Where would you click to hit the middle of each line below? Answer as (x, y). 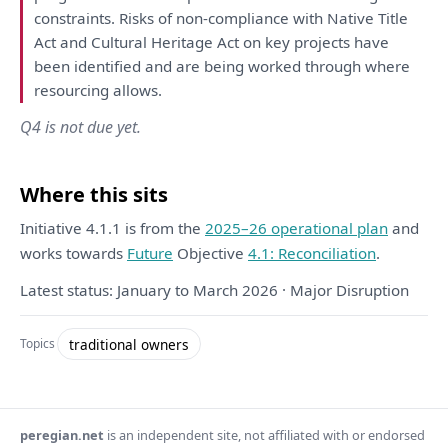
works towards (73, 253)
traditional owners (128, 344)
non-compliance (233, 17)
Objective (210, 253)
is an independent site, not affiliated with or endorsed (264, 435)
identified (108, 65)
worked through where (327, 65)
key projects (308, 41)
